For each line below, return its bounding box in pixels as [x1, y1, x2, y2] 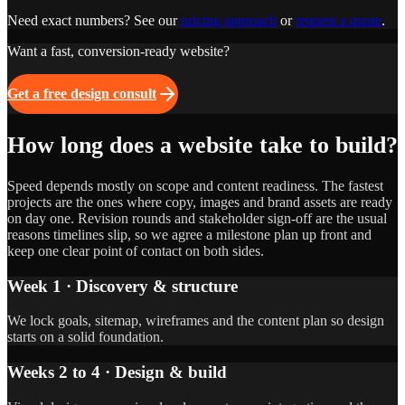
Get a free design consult [7, 85, 156, 101]
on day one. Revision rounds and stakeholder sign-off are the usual [7, 210, 387, 226]
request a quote [296, 12, 381, 28]
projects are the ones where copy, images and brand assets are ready [7, 193, 392, 210]
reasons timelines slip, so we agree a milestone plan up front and [7, 226, 372, 242]
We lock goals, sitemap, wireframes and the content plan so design [7, 313, 384, 329]
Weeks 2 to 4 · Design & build [7, 363, 227, 382]
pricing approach [181, 12, 277, 28]
